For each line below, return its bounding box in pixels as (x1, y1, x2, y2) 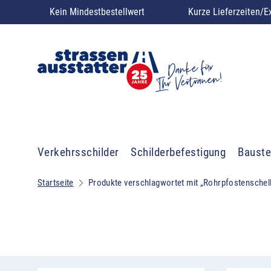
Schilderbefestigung (131, 145, 226, 159)
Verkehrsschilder (38, 145, 119, 159)
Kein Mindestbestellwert (50, 6, 145, 18)
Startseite (38, 177, 74, 188)
